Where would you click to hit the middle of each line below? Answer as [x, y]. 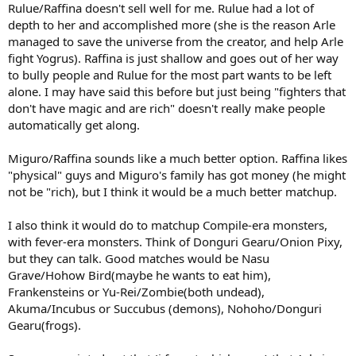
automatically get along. [74, 125]
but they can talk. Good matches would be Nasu [139, 259]
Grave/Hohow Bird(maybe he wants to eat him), [139, 275]
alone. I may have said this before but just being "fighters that [177, 92]
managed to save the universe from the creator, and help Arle [176, 42]
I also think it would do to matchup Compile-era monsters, [168, 225]
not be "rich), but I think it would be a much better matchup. [172, 192]
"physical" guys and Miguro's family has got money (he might [177, 175]
